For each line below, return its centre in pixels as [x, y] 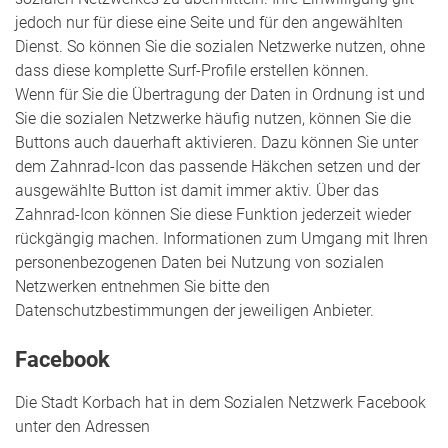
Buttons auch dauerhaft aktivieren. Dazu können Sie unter [216, 142]
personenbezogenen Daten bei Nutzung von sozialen [199, 262]
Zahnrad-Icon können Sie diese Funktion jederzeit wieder [213, 214]
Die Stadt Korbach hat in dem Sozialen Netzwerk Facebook [220, 402]
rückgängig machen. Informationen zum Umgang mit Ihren [221, 238]
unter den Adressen [82, 426]
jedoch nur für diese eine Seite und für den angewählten [209, 22]
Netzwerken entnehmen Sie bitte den [142, 286]
